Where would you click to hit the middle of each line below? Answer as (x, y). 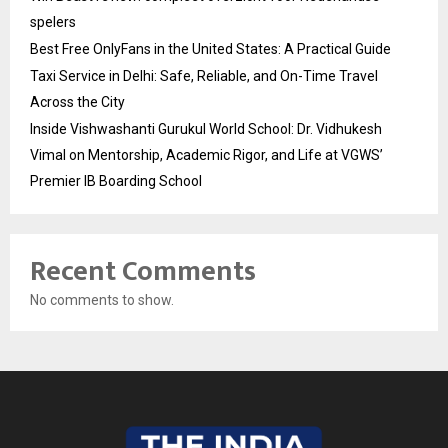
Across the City (77, 101)
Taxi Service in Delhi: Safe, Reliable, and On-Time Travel (204, 75)
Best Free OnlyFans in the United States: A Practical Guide (210, 48)
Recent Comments (143, 271)
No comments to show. (102, 299)
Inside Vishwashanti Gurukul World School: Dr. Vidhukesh (206, 128)
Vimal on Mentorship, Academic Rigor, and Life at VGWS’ (206, 154)
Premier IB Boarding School (116, 180)
